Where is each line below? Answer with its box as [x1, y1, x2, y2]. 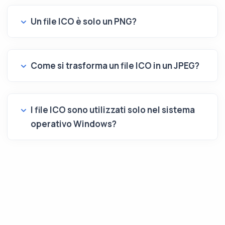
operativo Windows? [31, 118, 117, 130]
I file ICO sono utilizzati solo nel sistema [31, 104, 195, 116]
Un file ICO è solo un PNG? [31, 16, 137, 27]
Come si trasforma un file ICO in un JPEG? [31, 60, 199, 71]
